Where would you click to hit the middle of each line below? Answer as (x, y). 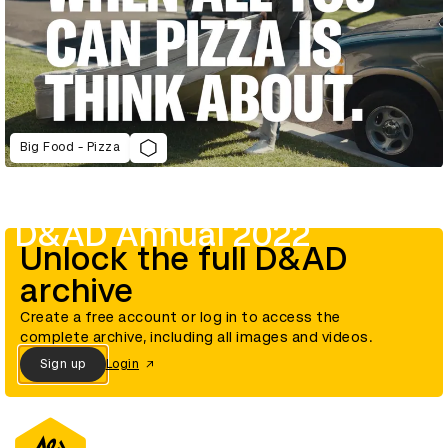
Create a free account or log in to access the (180, 316)
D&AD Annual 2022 (163, 234)
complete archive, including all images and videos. (196, 336)
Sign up (63, 364)
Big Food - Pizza (70, 147)
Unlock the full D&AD (184, 258)
